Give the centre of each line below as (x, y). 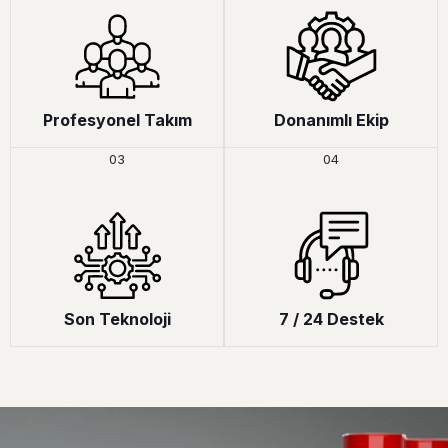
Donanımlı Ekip (331, 120)
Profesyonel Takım (117, 120)
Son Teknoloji (117, 319)
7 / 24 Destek (331, 319)
